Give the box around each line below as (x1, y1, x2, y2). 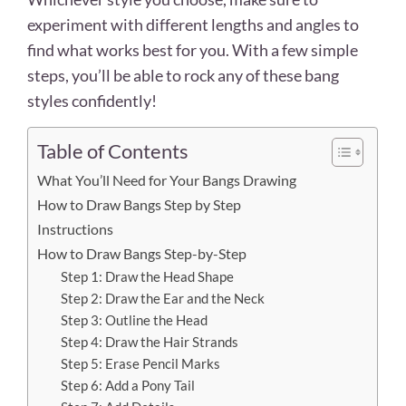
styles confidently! (27, 90, 157, 111)
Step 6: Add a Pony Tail (60, 377, 195, 393)
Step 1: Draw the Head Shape (60, 268, 234, 285)
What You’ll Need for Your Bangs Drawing (37, 170, 296, 188)
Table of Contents (37, 139, 188, 163)
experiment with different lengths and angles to (27, 14, 359, 34)
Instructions (37, 219, 113, 237)
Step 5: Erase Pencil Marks (60, 355, 220, 372)
